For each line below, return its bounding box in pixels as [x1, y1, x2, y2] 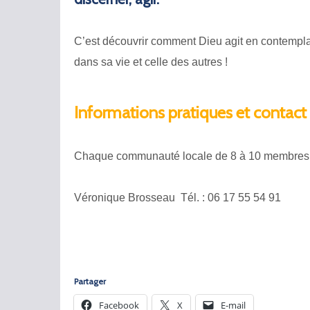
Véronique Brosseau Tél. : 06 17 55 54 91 [74, 192, 284, 203]
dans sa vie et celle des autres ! [74, 56, 228, 68]
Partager [74, 276, 106, 286]
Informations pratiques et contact [74, 102, 307, 122]
